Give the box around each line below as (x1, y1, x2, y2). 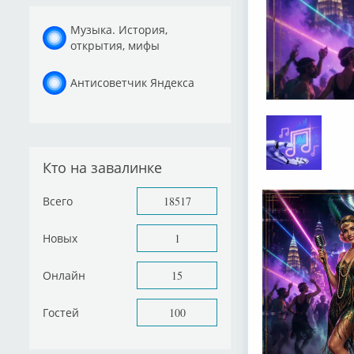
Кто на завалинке (43, 158, 162, 177)
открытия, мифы (70, 37, 160, 53)
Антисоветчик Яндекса (70, 74, 194, 90)
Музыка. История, (70, 21, 168, 37)
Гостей (43, 304, 79, 320)
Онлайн (43, 267, 85, 283)
